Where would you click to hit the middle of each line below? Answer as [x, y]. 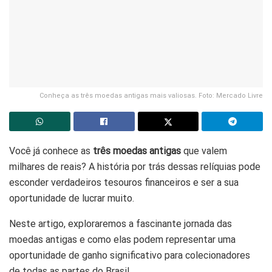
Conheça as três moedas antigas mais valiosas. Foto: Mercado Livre [151, 96]
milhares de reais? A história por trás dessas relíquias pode [135, 167]
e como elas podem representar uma [156, 240]
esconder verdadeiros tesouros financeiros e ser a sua [124, 183]
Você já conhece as [51, 151]
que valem [204, 151]
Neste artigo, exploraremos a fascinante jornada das [121, 224]
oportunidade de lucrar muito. [73, 199]
